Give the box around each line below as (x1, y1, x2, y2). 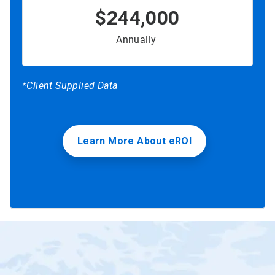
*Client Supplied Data (22, 79, 118, 91)
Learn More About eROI (77, 134, 192, 147)
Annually (116, 33, 159, 45)
